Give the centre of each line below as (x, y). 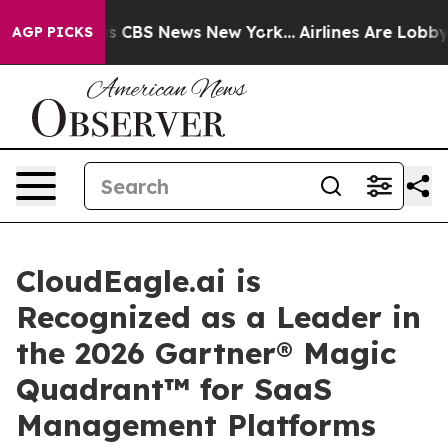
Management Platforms (196, 425)
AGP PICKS (52, 32)
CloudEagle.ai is (138, 281)
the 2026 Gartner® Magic (206, 353)
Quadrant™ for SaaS (174, 389)
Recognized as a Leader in (218, 317)
